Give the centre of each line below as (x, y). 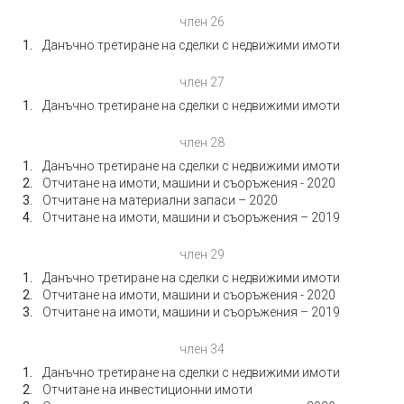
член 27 (202, 82)
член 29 (202, 254)
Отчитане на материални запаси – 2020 (160, 200)
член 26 (202, 22)
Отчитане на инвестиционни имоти (147, 390)
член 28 (202, 142)
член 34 (202, 349)
